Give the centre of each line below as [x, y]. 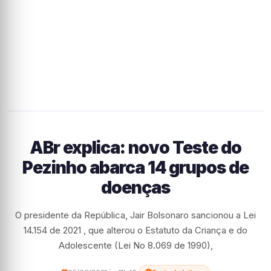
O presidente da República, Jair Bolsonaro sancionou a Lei [135, 215]
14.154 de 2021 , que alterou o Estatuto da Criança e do [135, 230]
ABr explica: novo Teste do [135, 148]
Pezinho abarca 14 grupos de [135, 168]
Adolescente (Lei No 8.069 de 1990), [135, 245]
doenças [135, 188]
